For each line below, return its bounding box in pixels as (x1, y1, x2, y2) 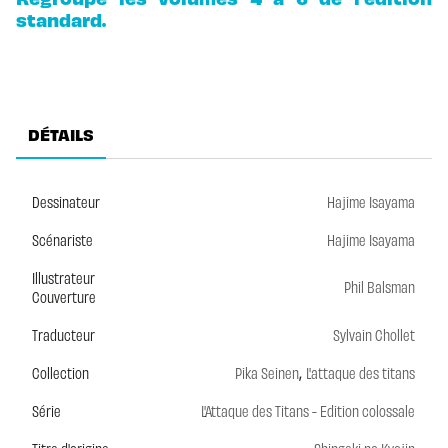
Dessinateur (32, 191, 100, 211)
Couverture (32, 286, 96, 306)
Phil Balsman (344, 276, 415, 296)
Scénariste (32, 229, 93, 249)
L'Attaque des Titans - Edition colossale (201, 400, 415, 420)
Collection (32, 362, 89, 382)
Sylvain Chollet (333, 324, 415, 344)
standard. (16, 7, 106, 31)
